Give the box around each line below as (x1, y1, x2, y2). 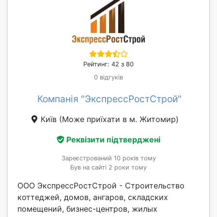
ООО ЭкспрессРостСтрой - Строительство (17, 181, 185, 191)
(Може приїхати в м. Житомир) (59, 114, 179, 124)
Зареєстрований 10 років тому (61, 155, 156, 162)
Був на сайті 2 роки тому (70, 164, 147, 171)
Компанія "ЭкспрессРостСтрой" (37, 93, 182, 105)
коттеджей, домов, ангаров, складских (17, 192, 168, 202)
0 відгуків (94, 74, 123, 81)
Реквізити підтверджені (66, 135, 160, 145)
